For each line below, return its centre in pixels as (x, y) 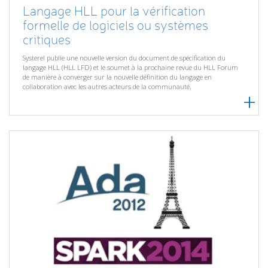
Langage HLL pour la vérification (114, 11)
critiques (47, 40)
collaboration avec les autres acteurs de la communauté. (107, 87)
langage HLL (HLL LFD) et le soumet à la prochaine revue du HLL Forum (131, 68)
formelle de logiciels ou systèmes (116, 25)
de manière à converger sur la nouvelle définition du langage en (118, 77)
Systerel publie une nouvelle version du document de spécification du (124, 58)
